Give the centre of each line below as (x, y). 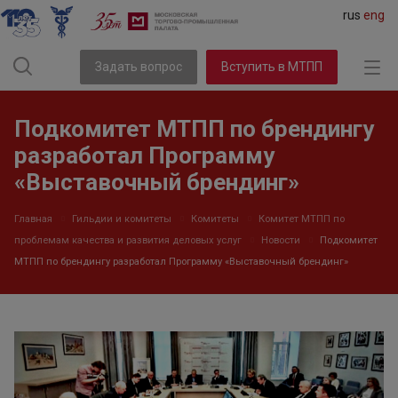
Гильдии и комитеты (122, 219)
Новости (281, 241)
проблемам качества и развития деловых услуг (128, 241)
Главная (33, 219)
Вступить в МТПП (272, 67)
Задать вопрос (139, 67)
